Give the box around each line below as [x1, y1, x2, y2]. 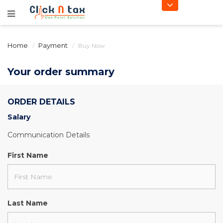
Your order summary [7, 66, 114, 78]
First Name [7, 151, 48, 160]
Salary [7, 112, 30, 121]
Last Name [7, 199, 48, 208]
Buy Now [78, 42, 105, 49]
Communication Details [7, 130, 90, 139]
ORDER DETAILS [7, 97, 75, 107]
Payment [38, 41, 68, 49]
